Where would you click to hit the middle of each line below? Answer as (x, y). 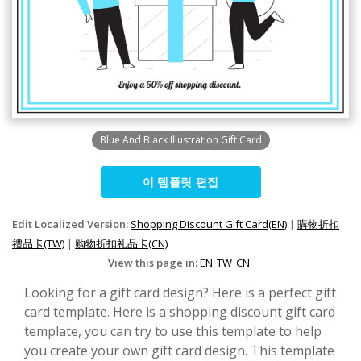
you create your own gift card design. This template (179, 350)
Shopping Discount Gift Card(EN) (209, 224)
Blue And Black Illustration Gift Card (180, 139)
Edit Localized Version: (71, 224)
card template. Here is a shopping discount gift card (180, 311)
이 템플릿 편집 (180, 181)
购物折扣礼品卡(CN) (121, 243)
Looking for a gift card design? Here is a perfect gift (180, 292)
